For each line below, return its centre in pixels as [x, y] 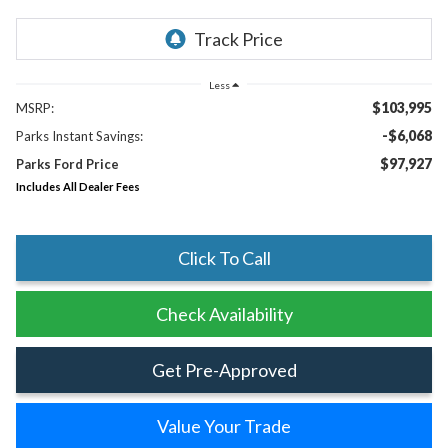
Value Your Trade [224, 425]
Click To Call [224, 257]
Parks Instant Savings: [79, 135]
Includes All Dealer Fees [77, 186]
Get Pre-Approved [224, 369]
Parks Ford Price [67, 163]
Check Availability [224, 313]
